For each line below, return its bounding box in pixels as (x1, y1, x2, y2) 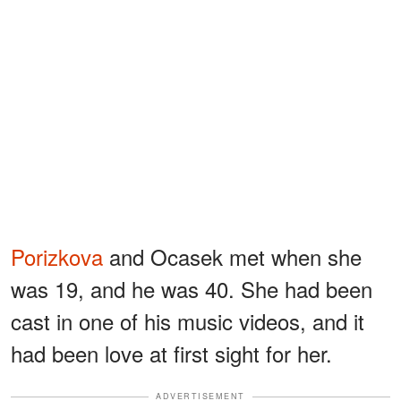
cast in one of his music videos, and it (11, 305, 364, 337)
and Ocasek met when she (103, 241, 362, 273)
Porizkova (11, 241, 103, 273)
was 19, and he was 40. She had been (11, 273, 372, 305)
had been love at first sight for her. (11, 337, 332, 370)
